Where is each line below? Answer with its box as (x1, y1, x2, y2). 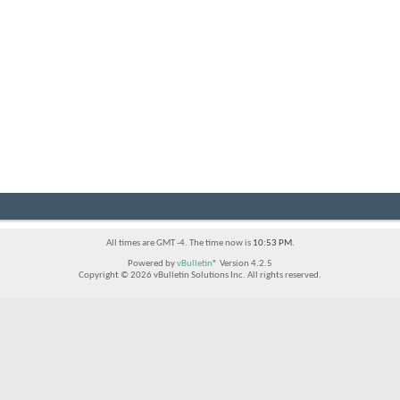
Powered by (128, 259, 177, 270)
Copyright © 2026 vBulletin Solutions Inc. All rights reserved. (79, 271, 321, 281)
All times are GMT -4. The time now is (105, 238, 253, 249)
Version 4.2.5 (218, 259, 272, 270)
